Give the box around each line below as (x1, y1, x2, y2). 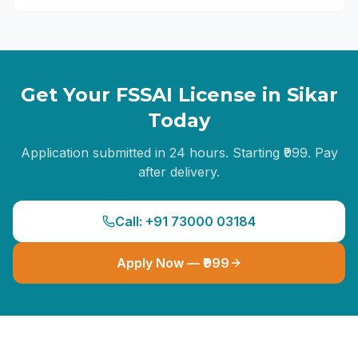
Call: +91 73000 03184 (115, 213, 256, 229)
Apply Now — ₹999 (116, 255, 229, 271)
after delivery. (138, 164, 220, 180)
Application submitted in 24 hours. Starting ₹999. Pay (20, 145, 338, 161)
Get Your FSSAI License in (20, 83, 287, 106)
